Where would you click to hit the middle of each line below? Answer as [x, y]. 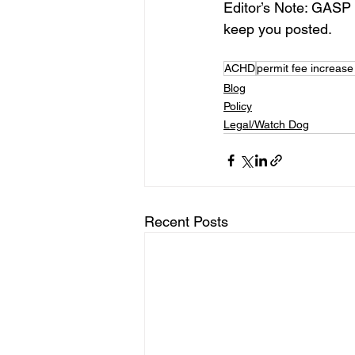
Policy [238, 106]
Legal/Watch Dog [266, 124]
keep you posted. [278, 29]
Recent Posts [186, 221]
